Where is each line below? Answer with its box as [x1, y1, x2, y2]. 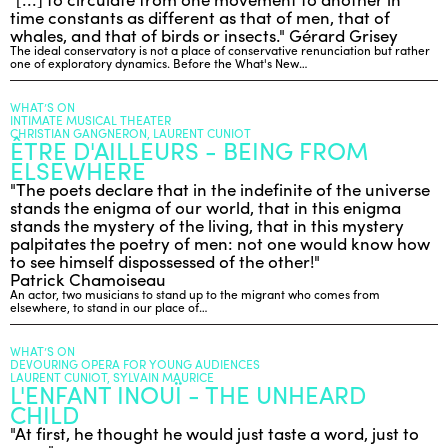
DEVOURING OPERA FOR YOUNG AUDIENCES [10, 355, 260, 373]
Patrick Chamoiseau [10, 267, 166, 291]
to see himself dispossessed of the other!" [10, 249, 320, 273]
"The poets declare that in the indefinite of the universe [10, 177, 430, 201]
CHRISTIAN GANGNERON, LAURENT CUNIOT [10, 124, 251, 142]
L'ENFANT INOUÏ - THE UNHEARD [10, 377, 366, 411]
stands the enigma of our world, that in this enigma [10, 195, 401, 219]
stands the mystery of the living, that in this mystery [10, 213, 404, 237]
